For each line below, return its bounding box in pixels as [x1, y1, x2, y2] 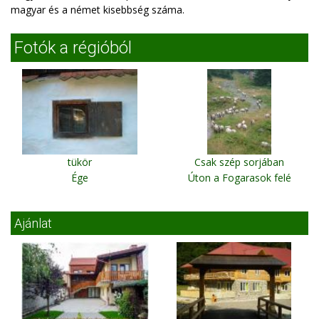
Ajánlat [14, 216, 52, 231]
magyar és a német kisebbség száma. [11, 3, 184, 16]
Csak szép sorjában [194, 155, 284, 169]
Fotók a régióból [14, 38, 132, 58]
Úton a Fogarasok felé [187, 171, 291, 184]
